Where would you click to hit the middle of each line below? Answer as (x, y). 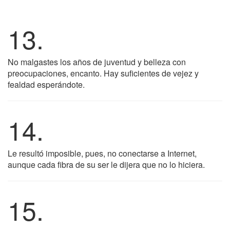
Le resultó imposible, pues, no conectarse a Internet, (102, 153)
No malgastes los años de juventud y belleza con (97, 62)
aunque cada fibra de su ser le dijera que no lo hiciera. (106, 165)
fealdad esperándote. (46, 84)
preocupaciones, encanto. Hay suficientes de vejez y (103, 73)
